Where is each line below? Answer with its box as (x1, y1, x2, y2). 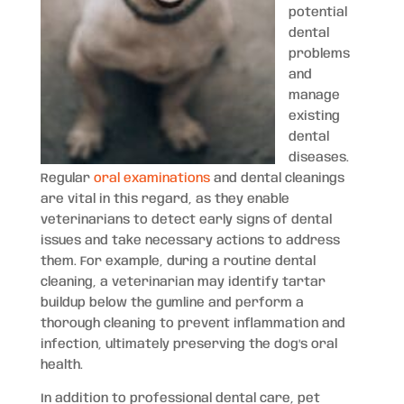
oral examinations (93, 171, 210, 185)
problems (288, 47, 350, 60)
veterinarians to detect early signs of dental (40, 213, 332, 226)
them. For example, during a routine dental (40, 254, 316, 268)
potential (288, 5, 347, 19)
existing (288, 109, 340, 123)
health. (40, 358, 83, 372)
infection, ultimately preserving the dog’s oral (40, 337, 337, 351)
